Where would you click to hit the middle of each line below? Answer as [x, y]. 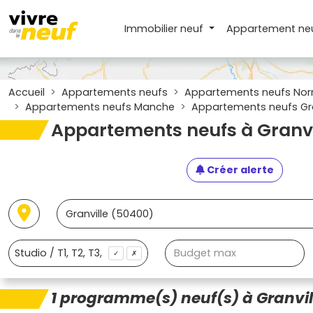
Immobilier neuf [166, 28]
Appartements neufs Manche [100, 107]
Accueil [27, 92]
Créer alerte [239, 170]
